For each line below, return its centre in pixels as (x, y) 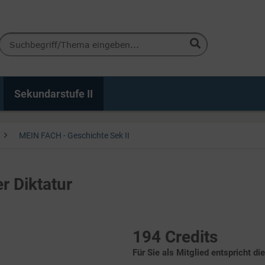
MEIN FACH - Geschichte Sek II (74, 135)
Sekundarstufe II (54, 94)
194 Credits (175, 237)
